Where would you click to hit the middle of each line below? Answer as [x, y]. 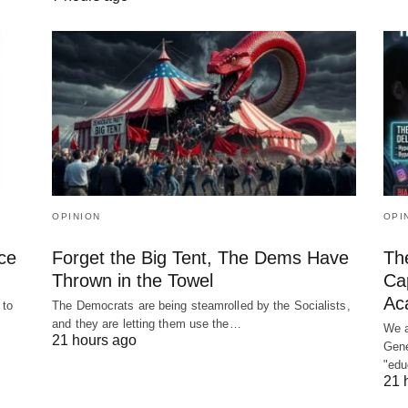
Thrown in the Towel [133, 280]
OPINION [76, 216]
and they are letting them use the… [147, 323]
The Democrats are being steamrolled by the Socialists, [201, 305]
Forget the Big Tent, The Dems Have [201, 257]
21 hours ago [95, 340]
